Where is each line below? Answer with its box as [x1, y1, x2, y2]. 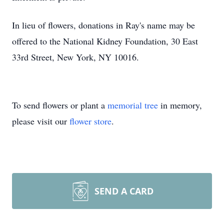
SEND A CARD [94, 185, 153, 197]
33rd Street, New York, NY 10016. [12, 51, 139, 63]
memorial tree [107, 99, 158, 111]
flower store [69, 115, 111, 127]
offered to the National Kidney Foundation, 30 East [12, 35, 198, 47]
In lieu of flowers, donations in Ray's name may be [12, 19, 195, 31]
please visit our [12, 115, 69, 127]
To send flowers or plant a [12, 99, 107, 111]
